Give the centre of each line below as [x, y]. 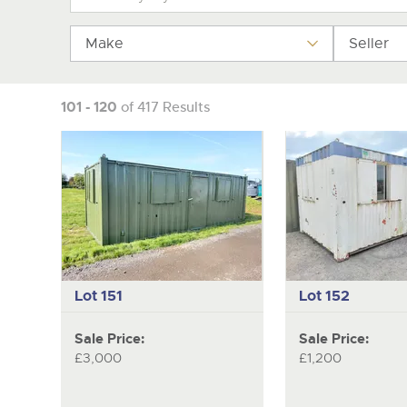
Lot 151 [98, 296]
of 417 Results [165, 107]
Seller [368, 44]
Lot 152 [324, 296]
